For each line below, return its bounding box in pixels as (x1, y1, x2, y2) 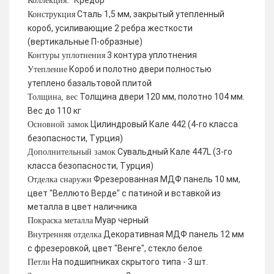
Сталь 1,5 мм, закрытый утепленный (75, 9, 224, 19)
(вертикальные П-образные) (28, 37, 143, 46)
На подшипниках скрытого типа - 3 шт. (50, 257, 208, 267)
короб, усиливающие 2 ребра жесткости (28, 23, 193, 33)
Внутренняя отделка (28, 230, 102, 239)
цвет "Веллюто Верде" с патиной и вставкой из (28, 188, 221, 198)
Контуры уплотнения (28, 51, 105, 60)
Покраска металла (28, 216, 93, 225)
